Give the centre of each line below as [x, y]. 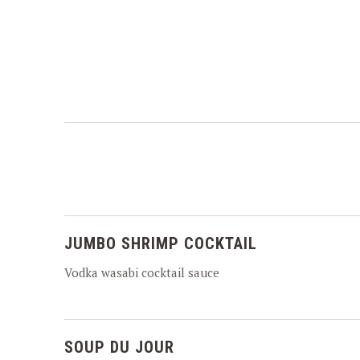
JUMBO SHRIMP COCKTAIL [161, 243]
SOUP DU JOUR [119, 347]
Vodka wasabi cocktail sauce [142, 272]
